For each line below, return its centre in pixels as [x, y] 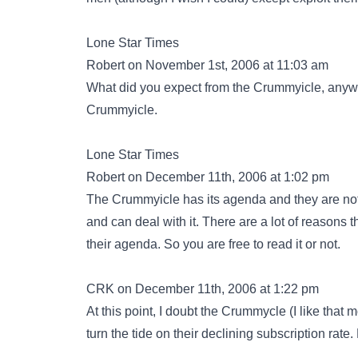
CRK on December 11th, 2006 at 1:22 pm [203, 289]
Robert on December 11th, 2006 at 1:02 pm [208, 177]
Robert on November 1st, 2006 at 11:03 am [207, 65]
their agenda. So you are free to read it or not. [213, 244]
